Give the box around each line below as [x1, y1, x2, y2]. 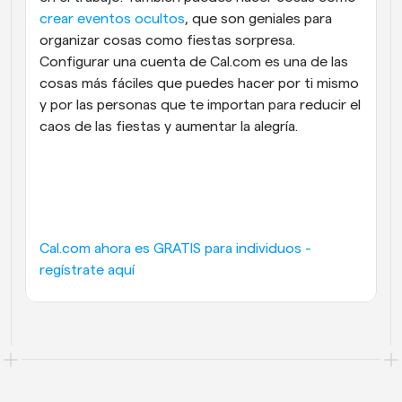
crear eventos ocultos [39, 11, 185, 26]
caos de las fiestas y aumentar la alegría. [39, 118, 301, 134]
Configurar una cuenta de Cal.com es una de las [39, 54, 348, 69]
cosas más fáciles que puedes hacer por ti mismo [39, 75, 359, 91]
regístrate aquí [39, 262, 135, 277]
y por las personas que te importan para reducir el [39, 97, 361, 112]
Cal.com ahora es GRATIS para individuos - [39, 240, 311, 256]
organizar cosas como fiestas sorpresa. [39, 32, 295, 48]
